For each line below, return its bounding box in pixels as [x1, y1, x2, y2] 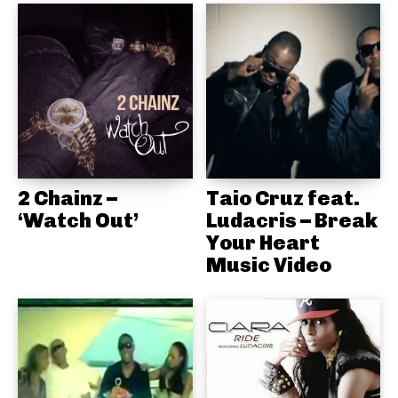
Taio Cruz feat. [205, 185, 360, 211]
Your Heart [205, 229, 320, 255]
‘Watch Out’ [18, 207, 139, 233]
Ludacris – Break [205, 207, 378, 233]
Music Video [205, 251, 331, 277]
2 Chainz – [18, 185, 117, 211]
